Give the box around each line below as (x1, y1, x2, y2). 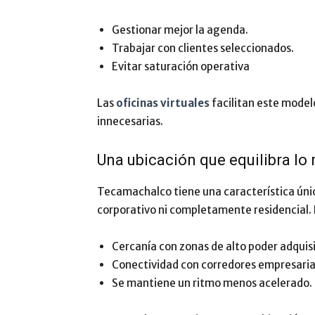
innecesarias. (97, 115, 163, 128)
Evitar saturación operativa (112, 60, 250, 73)
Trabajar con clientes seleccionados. (112, 41, 294, 55)
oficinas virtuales (116, 96, 210, 110)
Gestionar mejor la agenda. (112, 23, 248, 37)
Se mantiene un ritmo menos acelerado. (112, 276, 312, 290)
